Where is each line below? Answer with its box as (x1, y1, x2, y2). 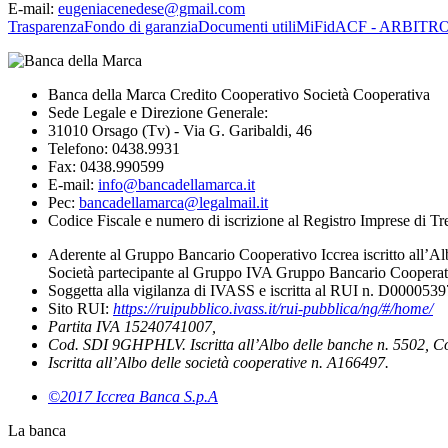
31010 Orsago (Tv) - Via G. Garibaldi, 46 (48, 122, 312, 139)
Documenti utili (198, 18, 296, 35)
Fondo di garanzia (84, 18, 198, 35)
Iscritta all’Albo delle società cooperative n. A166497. (48, 354, 389, 371)
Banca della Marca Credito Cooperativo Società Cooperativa (48, 86, 430, 103)
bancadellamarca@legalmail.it (79, 194, 268, 211)
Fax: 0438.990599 (48, 158, 164, 175)
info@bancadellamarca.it (98, 176, 255, 193)
